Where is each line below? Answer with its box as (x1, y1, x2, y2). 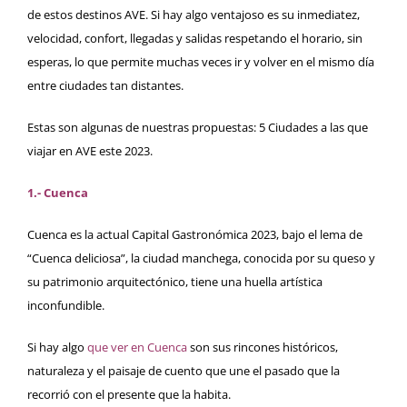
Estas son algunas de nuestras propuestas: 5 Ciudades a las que (27, 119, 368, 136)
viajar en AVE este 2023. (27, 143, 153, 160)
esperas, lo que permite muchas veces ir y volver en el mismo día (27, 54, 374, 71)
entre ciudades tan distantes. (27, 77, 184, 94)
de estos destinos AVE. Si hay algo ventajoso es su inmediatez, (27, 6, 360, 24)
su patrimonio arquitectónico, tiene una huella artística (27, 273, 323, 291)
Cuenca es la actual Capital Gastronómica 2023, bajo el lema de (27, 226, 362, 243)
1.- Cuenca (27, 184, 88, 202)
